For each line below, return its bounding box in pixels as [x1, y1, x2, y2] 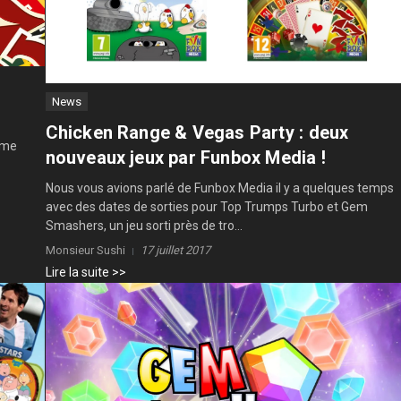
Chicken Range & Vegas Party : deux [45, 122, 349, 144]
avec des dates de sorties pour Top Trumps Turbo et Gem [45, 200, 368, 215]
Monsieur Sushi [45, 243, 125, 258]
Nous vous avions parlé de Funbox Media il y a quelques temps [45, 181, 394, 196]
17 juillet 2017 [140, 243, 210, 258]
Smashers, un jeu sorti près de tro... [45, 218, 243, 234]
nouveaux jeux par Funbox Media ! [45, 147, 326, 169]
